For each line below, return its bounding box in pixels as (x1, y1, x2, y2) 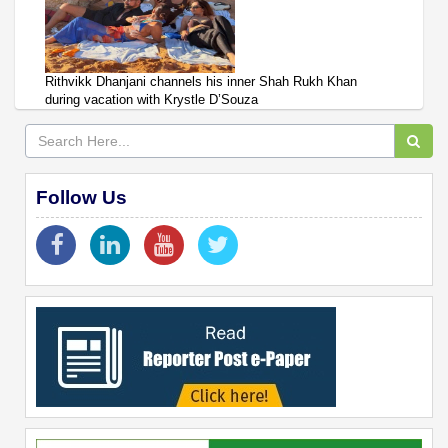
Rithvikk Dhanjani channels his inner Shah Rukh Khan (45, 73, 357, 89)
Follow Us (36, 186, 127, 208)
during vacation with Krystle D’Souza (45, 91, 258, 107)
